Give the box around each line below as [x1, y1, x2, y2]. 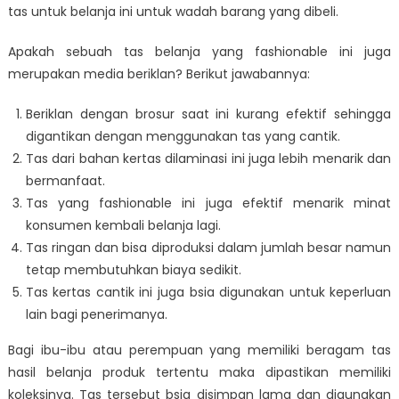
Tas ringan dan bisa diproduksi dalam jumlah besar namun [25, 239, 392, 257]
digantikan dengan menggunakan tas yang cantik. [25, 127, 340, 146]
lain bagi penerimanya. [25, 305, 167, 324]
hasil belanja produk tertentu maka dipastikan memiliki [7, 363, 392, 382]
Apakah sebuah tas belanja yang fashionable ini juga [7, 43, 392, 61]
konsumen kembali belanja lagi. [25, 216, 221, 235]
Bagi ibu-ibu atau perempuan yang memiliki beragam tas [7, 341, 392, 360]
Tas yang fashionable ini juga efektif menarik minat [25, 194, 392, 213]
